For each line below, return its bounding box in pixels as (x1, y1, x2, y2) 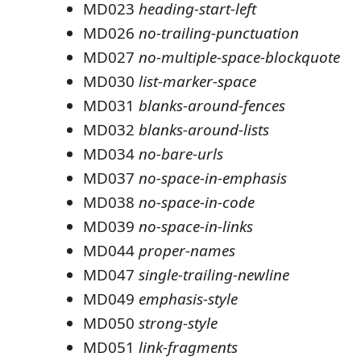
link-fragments (139, 337, 238, 358)
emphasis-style (139, 288, 238, 309)
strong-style (139, 313, 218, 334)
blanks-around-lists (139, 119, 269, 140)
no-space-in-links (139, 216, 253, 237)
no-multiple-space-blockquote (139, 47, 340, 68)
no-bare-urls (139, 143, 223, 164)
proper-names (139, 240, 235, 261)
